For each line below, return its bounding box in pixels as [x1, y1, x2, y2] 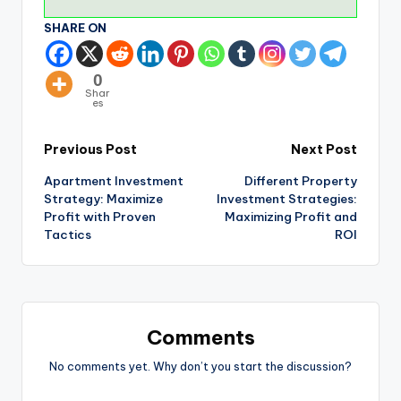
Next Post [291, 141, 357, 158]
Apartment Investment [44, 173, 183, 190]
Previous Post [44, 141, 137, 158]
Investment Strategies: [217, 191, 357, 208]
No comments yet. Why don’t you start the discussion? [49, 359, 352, 374]
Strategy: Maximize [44, 191, 163, 208]
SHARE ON [44, 21, 107, 36]
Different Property [244, 173, 357, 190]
